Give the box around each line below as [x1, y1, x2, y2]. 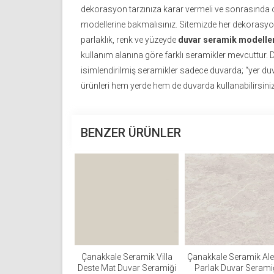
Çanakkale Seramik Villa [81, 252, 172, 262]
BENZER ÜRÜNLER [81, 125, 181, 141]
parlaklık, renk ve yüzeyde [81, 35, 178, 45]
